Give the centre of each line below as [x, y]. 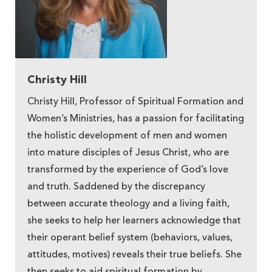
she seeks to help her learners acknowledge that [134, 221]
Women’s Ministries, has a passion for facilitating [136, 119]
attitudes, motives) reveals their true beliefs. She [134, 255]
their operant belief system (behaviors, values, [130, 238]
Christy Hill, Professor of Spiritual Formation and [135, 102]
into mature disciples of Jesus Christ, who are [128, 153]
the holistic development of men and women [127, 136]
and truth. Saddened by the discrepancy [116, 187]
